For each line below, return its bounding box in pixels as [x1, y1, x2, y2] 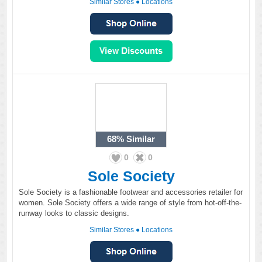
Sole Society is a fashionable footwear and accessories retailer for [19, 188, 243, 196]
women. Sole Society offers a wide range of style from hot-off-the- [19, 198, 242, 207]
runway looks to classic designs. [19, 209, 129, 218]
